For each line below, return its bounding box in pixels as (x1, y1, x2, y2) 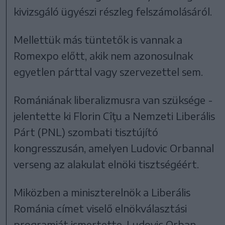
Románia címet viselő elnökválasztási (14, 202, 187, 215)
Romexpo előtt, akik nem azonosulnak (14, 49, 193, 62)
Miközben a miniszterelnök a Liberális (14, 186, 191, 199)
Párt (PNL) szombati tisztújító (14, 126, 159, 139)
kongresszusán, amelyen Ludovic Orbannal (14, 142, 214, 155)
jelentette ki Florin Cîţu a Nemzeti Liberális (14, 109, 215, 123)
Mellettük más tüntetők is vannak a (14, 33, 183, 46)
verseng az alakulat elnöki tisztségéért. (14, 158, 199, 171)
